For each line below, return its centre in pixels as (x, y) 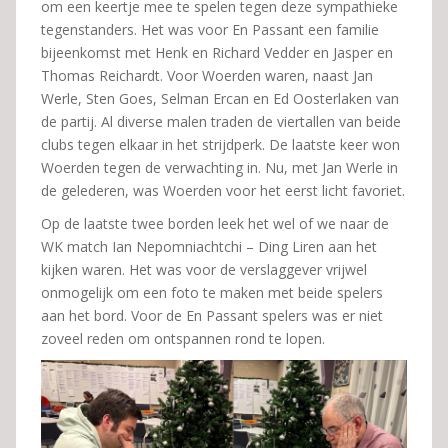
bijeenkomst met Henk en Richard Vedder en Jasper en (217, 52)
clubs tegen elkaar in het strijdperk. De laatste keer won (220, 144)
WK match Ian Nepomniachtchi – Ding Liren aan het (209, 246)
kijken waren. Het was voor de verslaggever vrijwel (204, 269)
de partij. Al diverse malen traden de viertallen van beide (221, 121)
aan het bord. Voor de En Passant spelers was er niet (212, 315)
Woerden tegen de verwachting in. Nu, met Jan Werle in (219, 167)
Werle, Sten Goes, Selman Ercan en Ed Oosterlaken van (220, 98)
